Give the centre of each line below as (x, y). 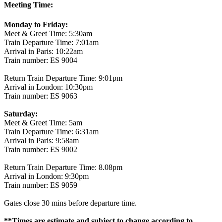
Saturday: (21, 113)
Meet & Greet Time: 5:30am (48, 33)
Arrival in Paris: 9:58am (41, 140)
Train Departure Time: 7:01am (51, 42)
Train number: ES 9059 (41, 185)
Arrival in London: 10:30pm (48, 87)
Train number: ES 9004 (41, 60)
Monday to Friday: (36, 24)
